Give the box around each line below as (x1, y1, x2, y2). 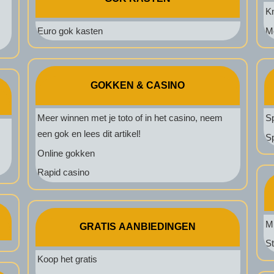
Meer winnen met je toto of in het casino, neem (37, 112, 223, 123)
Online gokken (37, 147, 95, 158)
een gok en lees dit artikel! (37, 128, 141, 139)
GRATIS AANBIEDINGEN (80, 221, 196, 232)
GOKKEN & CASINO (91, 80, 185, 91)
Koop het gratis (37, 254, 97, 265)
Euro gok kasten (37, 25, 103, 36)
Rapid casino (37, 167, 89, 178)
